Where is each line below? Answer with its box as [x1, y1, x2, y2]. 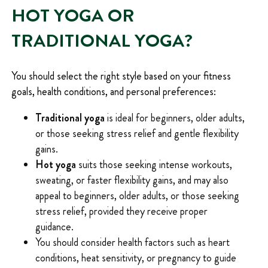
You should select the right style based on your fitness [11, 68, 231, 84]
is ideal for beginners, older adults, [104, 109, 245, 126]
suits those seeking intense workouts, [75, 156, 232, 172]
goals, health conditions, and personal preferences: [11, 83, 216, 99]
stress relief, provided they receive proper [35, 203, 208, 219]
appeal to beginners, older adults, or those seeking [35, 187, 239, 203]
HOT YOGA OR [11, 2, 135, 28]
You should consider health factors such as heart [35, 234, 230, 250]
